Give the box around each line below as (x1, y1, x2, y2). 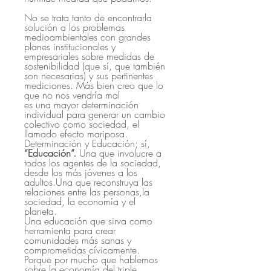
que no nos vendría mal (24, 88, 120, 102)
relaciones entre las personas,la (24, 185, 149, 198)
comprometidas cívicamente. (24, 243, 140, 256)
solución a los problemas (24, 21, 125, 34)
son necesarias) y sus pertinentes (24, 69, 153, 82)
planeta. (24, 204, 57, 218)
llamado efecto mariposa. (24, 127, 128, 140)
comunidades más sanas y (24, 233, 131, 247)
